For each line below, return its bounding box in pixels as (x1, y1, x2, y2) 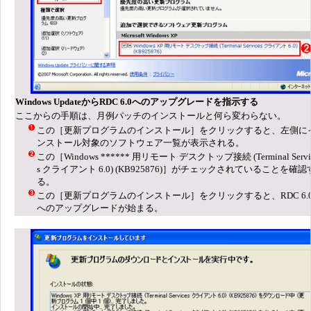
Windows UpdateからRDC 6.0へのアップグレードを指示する (15, 96, 258, 107)
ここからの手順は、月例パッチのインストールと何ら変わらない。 (15, 110, 286, 121)
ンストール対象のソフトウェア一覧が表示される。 (37, 137, 244, 148)
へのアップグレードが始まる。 (37, 202, 163, 213)
